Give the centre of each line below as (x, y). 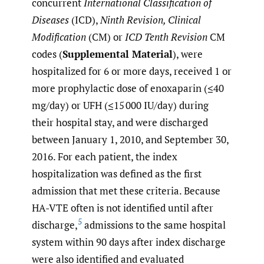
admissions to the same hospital (154, 225)
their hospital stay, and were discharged (120, 123)
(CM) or (105, 37)
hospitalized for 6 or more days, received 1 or (132, 71)
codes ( (47, 54)
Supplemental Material (118, 54)
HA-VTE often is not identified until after (123, 208)
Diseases (50, 20)
